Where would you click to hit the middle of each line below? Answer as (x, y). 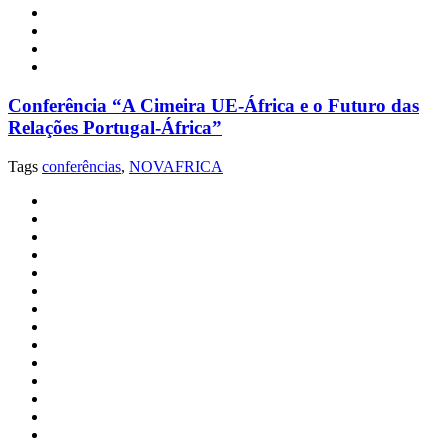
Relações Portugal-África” (115, 128)
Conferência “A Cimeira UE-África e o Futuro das (213, 106)
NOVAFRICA (176, 166)
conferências (81, 166)
